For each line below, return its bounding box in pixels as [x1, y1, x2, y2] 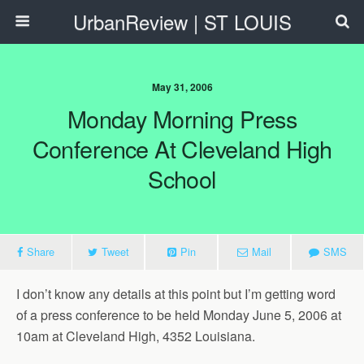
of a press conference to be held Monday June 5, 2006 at [16, 305, 341, 324]
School [148, 162, 216, 195]
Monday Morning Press [67, 102, 297, 135]
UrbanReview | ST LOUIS [72, 7, 292, 36]
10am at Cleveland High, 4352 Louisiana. [16, 327, 255, 345]
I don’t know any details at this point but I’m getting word [16, 284, 336, 303]
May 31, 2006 [151, 80, 213, 94]
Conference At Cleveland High [32, 132, 332, 165]
